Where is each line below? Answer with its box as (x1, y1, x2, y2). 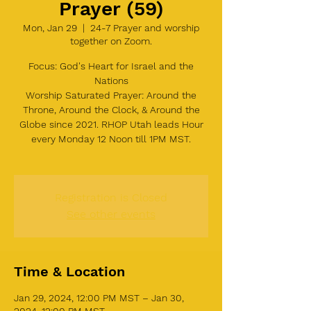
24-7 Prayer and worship (90, 22, 200, 33)
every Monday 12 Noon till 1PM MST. (31, 133, 191, 144)
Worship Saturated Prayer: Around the (26, 90, 196, 101)
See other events (67, 208, 155, 221)
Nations (94, 75, 128, 86)
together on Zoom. (70, 35, 152, 47)
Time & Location (14, 263, 125, 280)
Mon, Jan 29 (22, 22, 77, 33)
